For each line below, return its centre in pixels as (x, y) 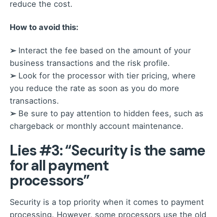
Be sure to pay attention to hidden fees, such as (110, 113)
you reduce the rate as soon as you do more (94, 88)
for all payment (59, 166)
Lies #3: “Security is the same (108, 151)
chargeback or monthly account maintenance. (97, 126)
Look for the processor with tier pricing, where (106, 75)
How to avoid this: (44, 27)
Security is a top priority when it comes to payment (107, 202)
